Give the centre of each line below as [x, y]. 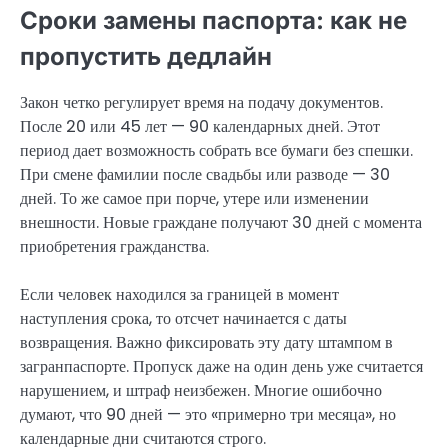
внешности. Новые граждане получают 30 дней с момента [221, 222]
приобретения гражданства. [114, 246]
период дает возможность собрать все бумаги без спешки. [216, 150]
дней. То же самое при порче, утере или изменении [194, 198]
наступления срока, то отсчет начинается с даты [183, 318]
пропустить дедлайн [146, 56]
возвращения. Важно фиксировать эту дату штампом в [206, 342]
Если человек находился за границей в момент [179, 294]
